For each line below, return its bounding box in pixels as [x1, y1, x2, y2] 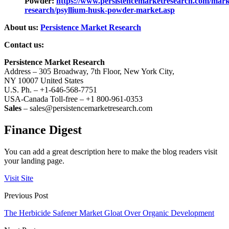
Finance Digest [4, 123, 82, 137]
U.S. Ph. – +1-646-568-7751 [4, 85, 97, 95]
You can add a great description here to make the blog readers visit [4, 147, 217, 156]
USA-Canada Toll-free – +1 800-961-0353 [4, 95, 143, 104]
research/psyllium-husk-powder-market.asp [25, 6, 175, 15]
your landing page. [4, 156, 64, 166]
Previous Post [4, 191, 48, 200]
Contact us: [4, 40, 44, 50]
